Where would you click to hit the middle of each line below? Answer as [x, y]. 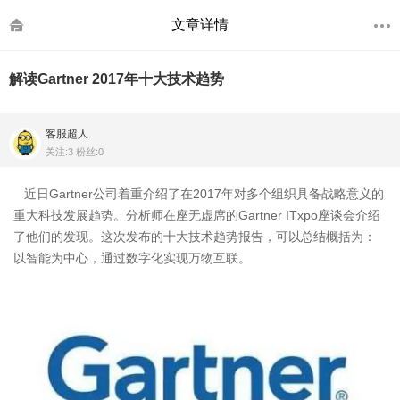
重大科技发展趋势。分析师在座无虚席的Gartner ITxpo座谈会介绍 [197, 215]
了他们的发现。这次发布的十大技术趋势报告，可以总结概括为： [195, 237]
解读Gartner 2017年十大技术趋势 [117, 79]
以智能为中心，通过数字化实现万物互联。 [136, 258]
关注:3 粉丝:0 [75, 152]
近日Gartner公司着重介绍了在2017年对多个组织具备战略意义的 [199, 194]
